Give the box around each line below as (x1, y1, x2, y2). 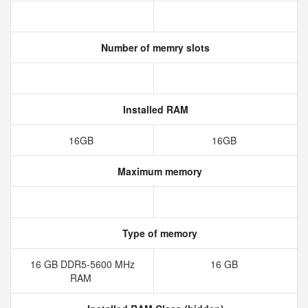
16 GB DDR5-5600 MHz (30, 257, 135, 271)
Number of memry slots (98, 41, 210, 54)
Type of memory (119, 226, 197, 240)
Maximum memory (114, 164, 202, 178)
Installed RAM (120, 102, 188, 116)
